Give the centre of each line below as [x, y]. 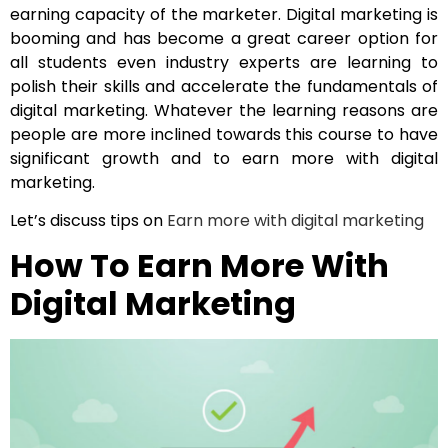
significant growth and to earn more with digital [224, 158]
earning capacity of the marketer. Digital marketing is [224, 14]
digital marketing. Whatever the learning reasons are [224, 110]
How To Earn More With [199, 266]
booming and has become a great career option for [224, 38]
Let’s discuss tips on [88, 220]
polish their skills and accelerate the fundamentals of [224, 86]
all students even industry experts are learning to [224, 62]
